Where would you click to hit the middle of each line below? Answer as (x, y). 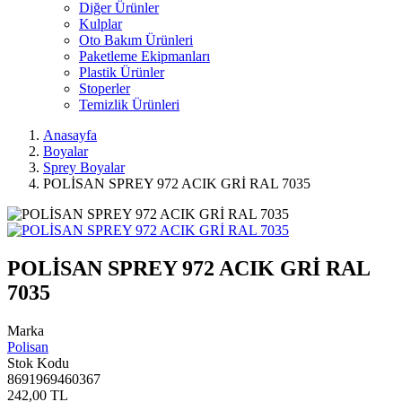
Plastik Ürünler (122, 72)
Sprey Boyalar (84, 167)
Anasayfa (70, 135)
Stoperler (105, 88)
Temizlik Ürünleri (129, 105)
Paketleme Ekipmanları (144, 56)
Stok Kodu (38, 363)
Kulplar (100, 24)
